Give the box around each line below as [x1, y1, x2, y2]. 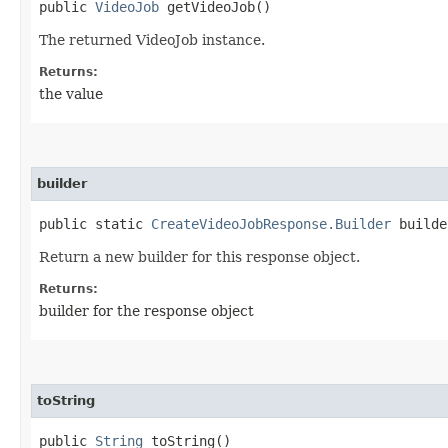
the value [39, 85, 103, 102]
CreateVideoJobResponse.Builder [151, 215, 391, 232]
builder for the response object [39, 302, 254, 319]
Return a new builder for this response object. [39, 248, 360, 265]
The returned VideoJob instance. [39, 31, 265, 48]
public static [39, 215, 151, 232]
